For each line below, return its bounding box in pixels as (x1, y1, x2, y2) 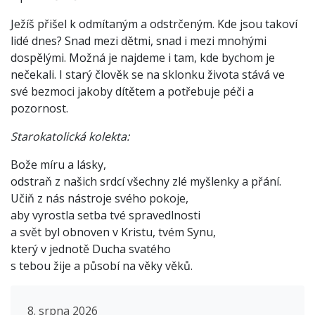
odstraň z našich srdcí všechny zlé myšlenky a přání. (11, 174, 281, 190)
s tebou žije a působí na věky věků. (11, 258, 193, 274)
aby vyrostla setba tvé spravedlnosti (11, 207, 200, 224)
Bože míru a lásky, (11, 157, 106, 173)
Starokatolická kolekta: (11, 129, 129, 145)
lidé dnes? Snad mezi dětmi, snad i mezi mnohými (11, 33, 266, 49)
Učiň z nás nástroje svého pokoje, (11, 191, 188, 207)
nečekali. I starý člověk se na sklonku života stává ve (11, 67, 285, 83)
